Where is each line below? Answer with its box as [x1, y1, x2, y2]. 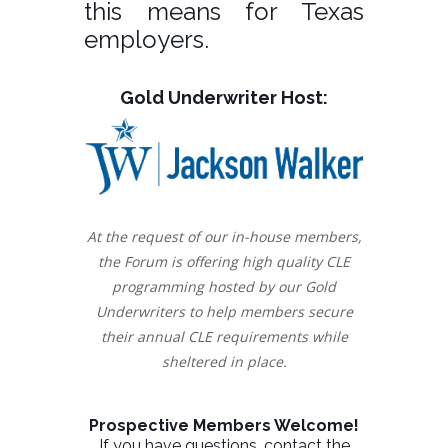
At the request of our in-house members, [86, 226, 362, 246]
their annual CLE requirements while [100, 326, 348, 346]
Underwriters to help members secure [95, 301, 353, 321]
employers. [84, 24, 209, 54]
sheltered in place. [161, 351, 287, 371]
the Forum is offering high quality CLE [98, 251, 350, 271]
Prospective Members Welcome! [89, 416, 359, 436]
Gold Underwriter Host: [120, 87, 328, 109]
